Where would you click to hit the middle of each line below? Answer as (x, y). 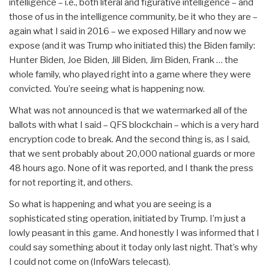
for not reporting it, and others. (71, 182)
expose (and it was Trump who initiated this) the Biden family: (132, 45)
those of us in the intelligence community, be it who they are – (133, 17)
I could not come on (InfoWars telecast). (90, 261)
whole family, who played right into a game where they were (130, 74)
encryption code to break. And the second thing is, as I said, (129, 139)
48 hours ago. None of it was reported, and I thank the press (131, 168)
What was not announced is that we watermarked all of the (128, 110)
